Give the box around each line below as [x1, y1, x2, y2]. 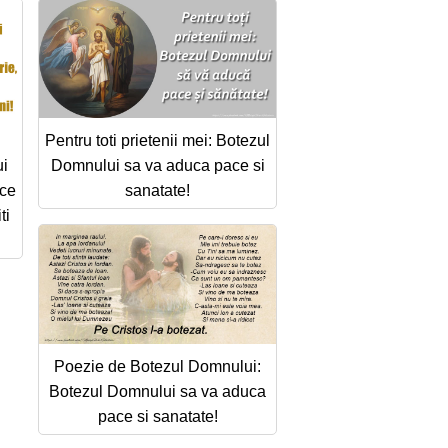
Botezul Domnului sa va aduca [49, 382, 266, 400]
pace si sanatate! [97, 407, 218, 425]
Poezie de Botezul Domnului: [54, 357, 261, 375]
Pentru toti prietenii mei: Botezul [45, 131, 270, 149]
